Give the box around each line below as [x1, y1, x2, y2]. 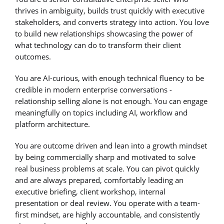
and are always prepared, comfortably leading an [15, 175, 183, 185]
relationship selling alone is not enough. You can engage [15, 95, 207, 106]
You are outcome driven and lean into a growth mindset [15, 140, 207, 151]
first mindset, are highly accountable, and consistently [15, 209, 200, 220]
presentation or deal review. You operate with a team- [15, 198, 200, 208]
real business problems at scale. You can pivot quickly [15, 163, 199, 174]
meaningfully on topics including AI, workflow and [15, 107, 187, 117]
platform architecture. [15, 118, 90, 129]
